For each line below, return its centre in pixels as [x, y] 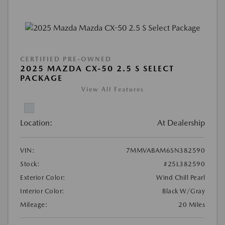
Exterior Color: [43, 177]
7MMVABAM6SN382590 [165, 150]
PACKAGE [41, 78]
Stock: [30, 164]
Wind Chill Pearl [181, 177]
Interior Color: [42, 191]
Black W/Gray [184, 191]
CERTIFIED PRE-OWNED [66, 59]
